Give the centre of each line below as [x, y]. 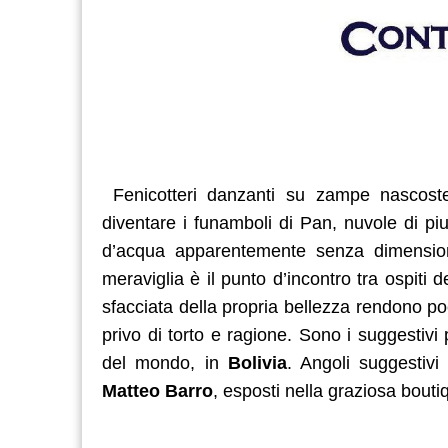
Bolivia [257, 362]
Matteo [131, 390]
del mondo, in [165, 362]
